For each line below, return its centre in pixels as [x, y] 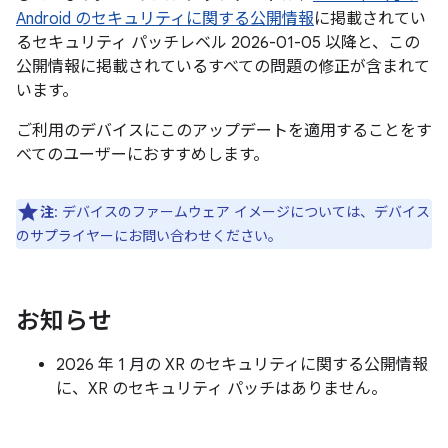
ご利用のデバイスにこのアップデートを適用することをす [224, 131]
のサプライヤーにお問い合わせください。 [149, 236]
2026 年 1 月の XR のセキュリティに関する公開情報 [242, 365]
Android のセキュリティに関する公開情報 [165, 19]
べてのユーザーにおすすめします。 [142, 155]
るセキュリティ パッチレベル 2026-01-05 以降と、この [218, 43]
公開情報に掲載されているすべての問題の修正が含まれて [223, 67]
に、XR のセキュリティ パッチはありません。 [221, 389]
